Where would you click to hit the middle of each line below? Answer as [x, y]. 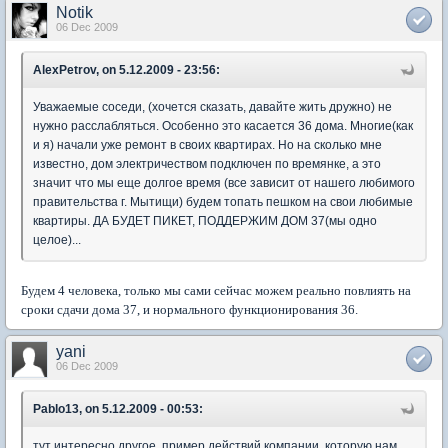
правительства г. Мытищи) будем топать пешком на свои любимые [223, 201]
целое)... [57, 239]
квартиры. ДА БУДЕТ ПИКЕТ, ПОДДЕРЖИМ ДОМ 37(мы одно [205, 220]
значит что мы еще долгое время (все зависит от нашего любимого [224, 182]
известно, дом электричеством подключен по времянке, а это [207, 163]
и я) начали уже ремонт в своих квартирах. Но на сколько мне [207, 144]
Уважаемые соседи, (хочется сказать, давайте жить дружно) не [212, 106]
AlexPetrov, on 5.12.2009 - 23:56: [126, 69]
